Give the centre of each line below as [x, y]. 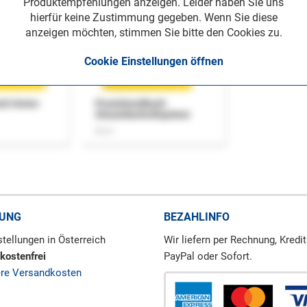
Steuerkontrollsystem [143, 114]
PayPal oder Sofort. [208, 256]
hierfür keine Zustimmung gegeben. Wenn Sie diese [153, 18]
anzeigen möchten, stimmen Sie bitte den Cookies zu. [153, 33]
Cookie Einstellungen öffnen [153, 62]
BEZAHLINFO [197, 217]
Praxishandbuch [131, 103]
